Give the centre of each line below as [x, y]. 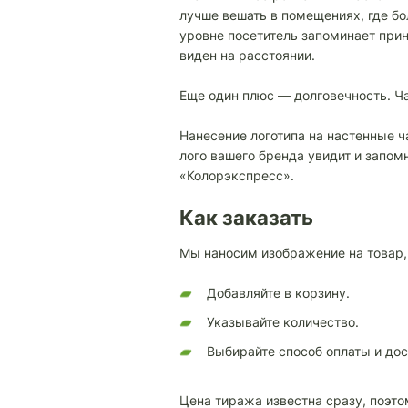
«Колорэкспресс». [237, 175]
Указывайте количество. [283, 322]
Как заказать [246, 218]
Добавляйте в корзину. [278, 293]
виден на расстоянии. [247, 55]
